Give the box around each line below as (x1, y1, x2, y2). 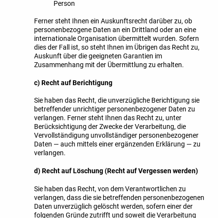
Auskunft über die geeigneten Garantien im (34, 52, 162, 60)
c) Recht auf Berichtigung (34, 78, 112, 87)
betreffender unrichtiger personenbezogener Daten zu (34, 105, 195, 113)
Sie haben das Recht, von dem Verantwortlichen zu (34, 184, 186, 193)
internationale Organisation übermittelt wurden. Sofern (34, 35, 199, 43)
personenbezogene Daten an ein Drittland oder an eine (34, 26, 196, 34)
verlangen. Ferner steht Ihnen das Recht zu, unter (34, 114, 182, 122)
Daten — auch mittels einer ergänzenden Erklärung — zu (34, 140, 200, 148)
